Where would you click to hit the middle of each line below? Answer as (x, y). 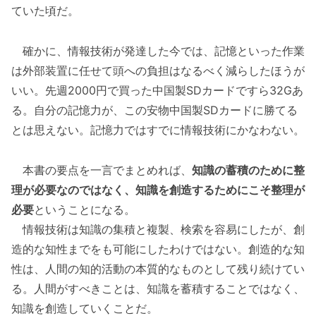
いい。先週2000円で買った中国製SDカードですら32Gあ (157, 91)
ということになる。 (85, 209)
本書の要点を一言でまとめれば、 (102, 170)
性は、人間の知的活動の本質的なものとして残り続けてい (158, 268)
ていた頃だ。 (45, 11)
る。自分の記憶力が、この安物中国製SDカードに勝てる (154, 110)
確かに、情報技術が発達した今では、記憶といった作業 (158, 51)
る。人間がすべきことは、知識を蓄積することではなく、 (158, 288)
